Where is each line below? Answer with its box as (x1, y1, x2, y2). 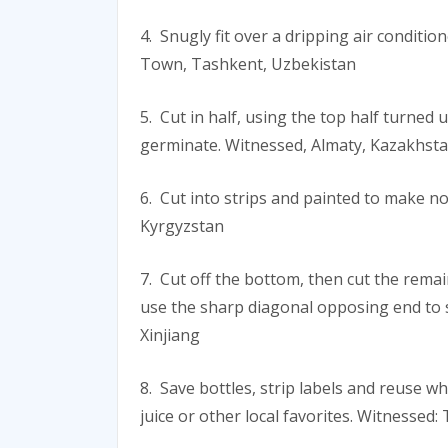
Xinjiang (140, 324, 200, 347)
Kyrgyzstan (140, 215, 224, 238)
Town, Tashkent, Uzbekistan (140, 53, 356, 76)
